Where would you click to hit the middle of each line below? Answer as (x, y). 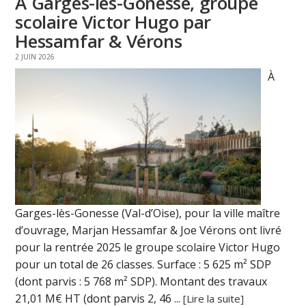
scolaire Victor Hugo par (113, 22)
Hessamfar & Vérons (99, 41)
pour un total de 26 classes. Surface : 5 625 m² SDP (143, 265)
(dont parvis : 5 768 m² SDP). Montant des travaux (141, 282)
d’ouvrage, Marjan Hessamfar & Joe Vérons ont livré (149, 231)
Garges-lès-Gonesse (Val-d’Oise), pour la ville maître (148, 213)
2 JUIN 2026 (35, 57)
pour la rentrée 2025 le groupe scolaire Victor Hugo (148, 248)
